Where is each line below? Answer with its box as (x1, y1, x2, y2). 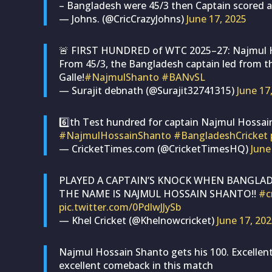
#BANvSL (161, 70, 205, 84)
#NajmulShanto (84, 70, 159, 84)
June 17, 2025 (186, 12, 246, 25)
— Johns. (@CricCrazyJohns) (59, 12, 186, 25)
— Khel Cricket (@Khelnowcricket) (59, 213, 217, 227)
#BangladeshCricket (174, 128, 268, 142)
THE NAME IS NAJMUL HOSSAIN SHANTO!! (59, 186, 259, 200)
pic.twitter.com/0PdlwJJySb (59, 200, 181, 214)
